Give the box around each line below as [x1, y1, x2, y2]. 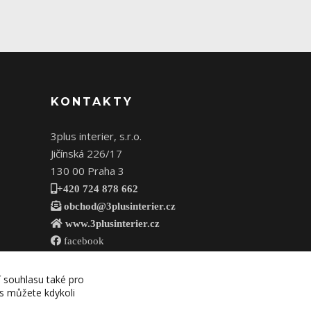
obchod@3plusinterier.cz [61, 201, 176, 212]
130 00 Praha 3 [51, 164, 124, 178]
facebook [61, 235, 104, 246]
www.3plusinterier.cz [62, 218, 160, 229]
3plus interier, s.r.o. [51, 129, 142, 144]
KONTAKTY [51, 95, 133, 109]
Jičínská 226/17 [51, 146, 122, 161]
